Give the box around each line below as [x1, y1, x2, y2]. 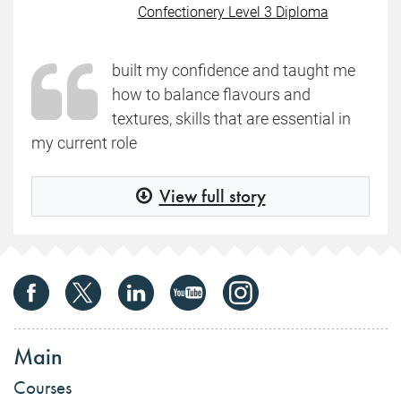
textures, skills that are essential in [112, 107, 351, 130]
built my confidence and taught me [112, 59, 355, 81]
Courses [13, 375, 72, 399]
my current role [31, 132, 137, 154]
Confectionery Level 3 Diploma [137, 2, 328, 21]
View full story [158, 184, 266, 209]
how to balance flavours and [112, 83, 311, 106]
